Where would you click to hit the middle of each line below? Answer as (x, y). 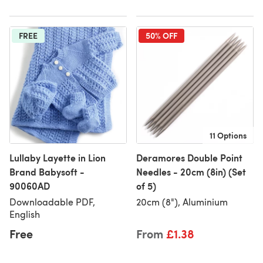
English (25, 214)
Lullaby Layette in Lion (58, 158)
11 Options (228, 135)
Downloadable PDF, (52, 202)
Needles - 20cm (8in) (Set (191, 172)
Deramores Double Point (189, 158)
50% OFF (161, 35)
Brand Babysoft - (47, 172)
